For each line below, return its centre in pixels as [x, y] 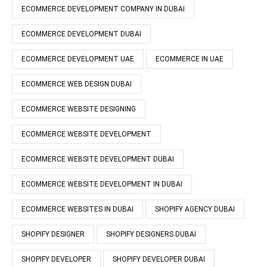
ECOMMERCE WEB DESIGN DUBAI [77, 84]
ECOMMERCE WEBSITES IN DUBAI [77, 209]
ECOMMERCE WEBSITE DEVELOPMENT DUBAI [98, 159]
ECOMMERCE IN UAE [190, 59]
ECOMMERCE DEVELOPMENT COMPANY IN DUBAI [103, 9]
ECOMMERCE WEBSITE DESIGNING [79, 109]
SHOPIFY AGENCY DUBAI [195, 209]
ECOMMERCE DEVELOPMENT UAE [78, 59]
